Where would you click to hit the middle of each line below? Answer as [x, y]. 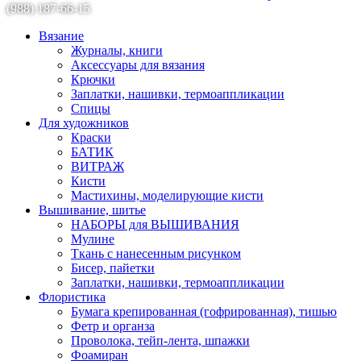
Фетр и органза [113, 326]
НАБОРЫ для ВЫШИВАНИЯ [155, 224]
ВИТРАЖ [98, 166]
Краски [91, 137]
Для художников [84, 122]
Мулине [93, 239]
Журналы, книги [117, 50]
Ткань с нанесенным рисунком [156, 253]
